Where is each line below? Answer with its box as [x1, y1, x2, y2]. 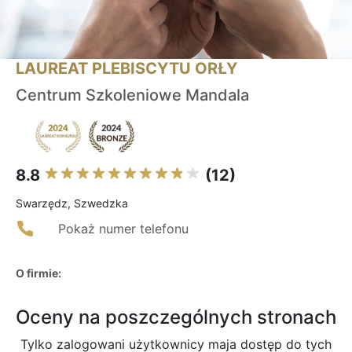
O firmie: [16, 266, 61, 280]
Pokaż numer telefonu [58, 221, 189, 237]
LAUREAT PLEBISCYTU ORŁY [16, 59, 237, 79]
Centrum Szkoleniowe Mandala [16, 86, 249, 105]
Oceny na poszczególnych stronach [16, 306, 336, 329]
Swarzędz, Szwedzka [16, 196, 128, 211]
